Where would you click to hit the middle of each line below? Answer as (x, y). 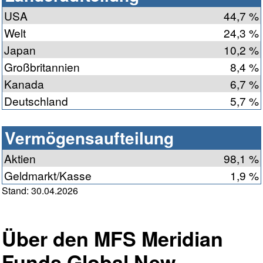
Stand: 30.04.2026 (40, 191)
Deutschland (36, 101)
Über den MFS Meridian (112, 239)
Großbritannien (42, 67)
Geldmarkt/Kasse (48, 176)
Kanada (24, 84)
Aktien (20, 159)
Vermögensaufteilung (89, 138)
